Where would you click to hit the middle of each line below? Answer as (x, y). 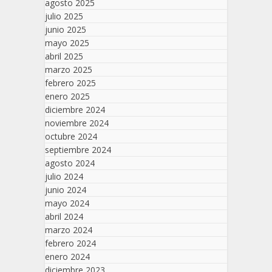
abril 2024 (64, 216)
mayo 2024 (67, 203)
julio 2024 (64, 176)
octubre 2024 (71, 136)
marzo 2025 (69, 69)
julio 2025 (64, 16)
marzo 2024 (69, 229)
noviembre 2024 (77, 123)
